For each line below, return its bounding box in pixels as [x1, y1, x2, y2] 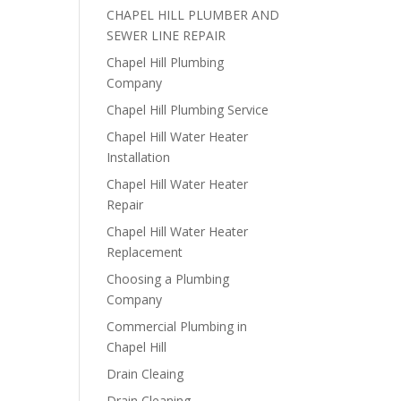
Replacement [107, 243, 183, 260]
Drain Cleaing [107, 365, 184, 382]
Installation [107, 149, 171, 166]
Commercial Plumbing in [107, 318, 248, 335]
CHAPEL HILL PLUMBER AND [107, 6, 280, 23]
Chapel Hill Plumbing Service [107, 101, 269, 118]
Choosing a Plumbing [107, 270, 230, 287]
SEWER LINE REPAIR [107, 27, 226, 44]
